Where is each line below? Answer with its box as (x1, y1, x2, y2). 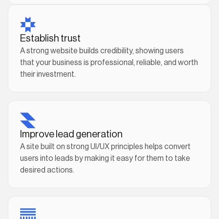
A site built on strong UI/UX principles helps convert (20, 143, 191, 151)
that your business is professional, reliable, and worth (20, 59, 198, 66)
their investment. (20, 70, 76, 78)
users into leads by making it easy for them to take (20, 154, 190, 162)
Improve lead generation (20, 130, 123, 139)
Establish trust (20, 34, 81, 44)
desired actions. (20, 166, 74, 174)
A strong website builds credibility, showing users (20, 47, 184, 55)
